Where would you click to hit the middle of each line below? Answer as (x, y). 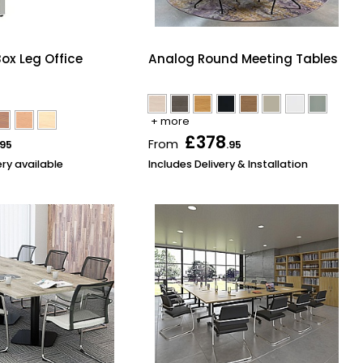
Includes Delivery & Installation (228, 164)
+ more (170, 122)
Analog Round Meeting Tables (243, 59)
